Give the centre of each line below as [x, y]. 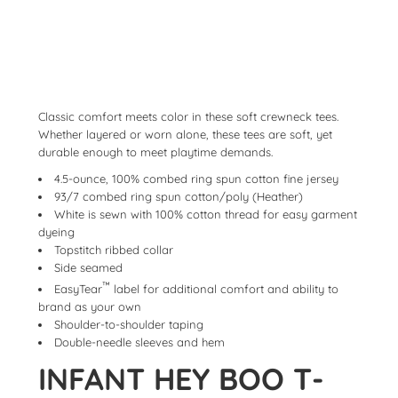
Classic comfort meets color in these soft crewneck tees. [188, 116]
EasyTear [78, 289]
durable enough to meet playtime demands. [155, 152]
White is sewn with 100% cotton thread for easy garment [206, 214]
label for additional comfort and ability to [224, 289]
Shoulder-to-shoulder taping [129, 325]
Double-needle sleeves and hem [139, 342]
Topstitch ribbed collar [114, 250]
